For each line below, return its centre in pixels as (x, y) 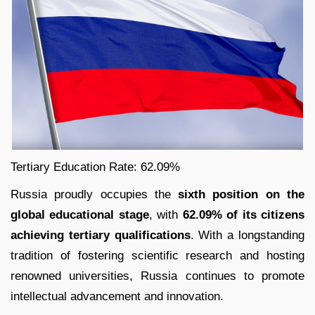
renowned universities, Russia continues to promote (157, 276)
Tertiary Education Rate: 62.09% (95, 167)
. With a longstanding (247, 236)
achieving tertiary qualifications (101, 236)
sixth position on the (242, 195)
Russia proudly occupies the (95, 195)
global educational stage (80, 215)
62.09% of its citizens (244, 215)
